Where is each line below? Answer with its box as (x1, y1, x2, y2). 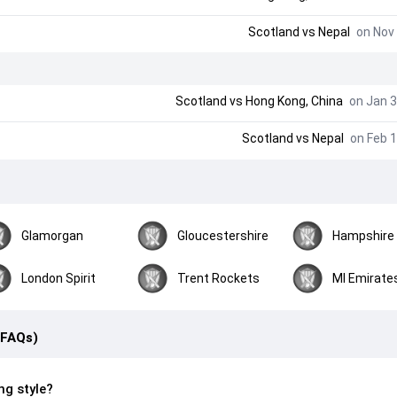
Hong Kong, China (245, 94, 343, 108)
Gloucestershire (176, 228, 269, 243)
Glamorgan (21, 228, 84, 243)
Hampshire (332, 228, 395, 243)
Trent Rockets (176, 270, 260, 285)
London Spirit (21, 270, 97, 285)
